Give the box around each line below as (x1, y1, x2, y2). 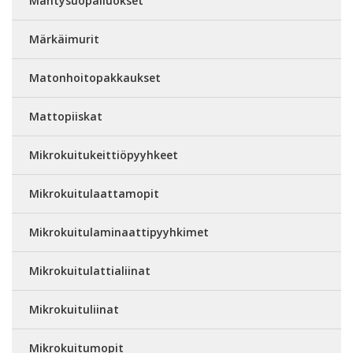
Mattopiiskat (29, 109, 102, 124)
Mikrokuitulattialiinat (29, 263, 150, 278)
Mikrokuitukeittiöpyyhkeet (29, 147, 178, 162)
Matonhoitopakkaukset (29, 70, 161, 85)
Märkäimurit (29, 32, 99, 46)
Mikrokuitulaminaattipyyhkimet (29, 225, 209, 240)
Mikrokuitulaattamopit (29, 186, 159, 201)
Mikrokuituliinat (29, 302, 119, 317)
